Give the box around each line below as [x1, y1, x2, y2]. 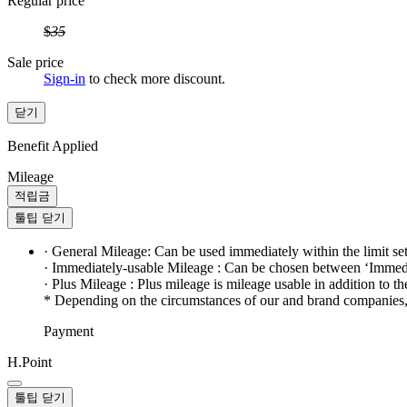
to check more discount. [85, 71, 225, 87]
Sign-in [44, 71, 85, 87]
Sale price [7, 55, 64, 71]
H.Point [7, 354, 52, 371]
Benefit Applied [7, 138, 98, 154]
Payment [44, 323, 94, 340]
